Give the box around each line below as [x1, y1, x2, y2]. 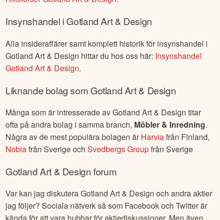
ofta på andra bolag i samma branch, [5, 118, 135, 130]
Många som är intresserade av [5, 106, 113, 118]
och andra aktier [154, 188, 213, 199]
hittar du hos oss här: [79, 50, 156, 61]
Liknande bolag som [5, 83, 90, 97]
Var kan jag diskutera [5, 188, 81, 199]
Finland [181, 131, 208, 142]
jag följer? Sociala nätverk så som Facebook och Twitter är [5, 200, 208, 212]
